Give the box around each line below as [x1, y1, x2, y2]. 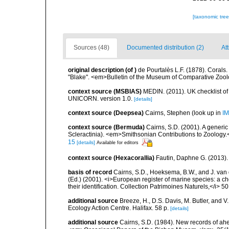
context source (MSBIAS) [68, 88, 142, 95]
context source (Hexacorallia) [68, 154, 154, 162]
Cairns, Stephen [145, 109, 190, 117]
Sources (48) [74, 44, 109, 51]
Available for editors [97, 140, 139, 145]
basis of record [68, 169, 112, 176]
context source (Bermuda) [68, 124, 145, 131]
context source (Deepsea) [68, 109, 144, 117]
